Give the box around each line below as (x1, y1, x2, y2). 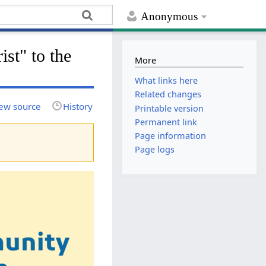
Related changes (135, 88, 202, 100)
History (63, 100, 93, 112)
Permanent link (135, 116, 198, 128)
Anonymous (141, 10, 198, 23)
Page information (135, 129, 207, 141)
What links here (135, 75, 198, 87)
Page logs (135, 144, 175, 156)
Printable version (135, 102, 204, 114)
